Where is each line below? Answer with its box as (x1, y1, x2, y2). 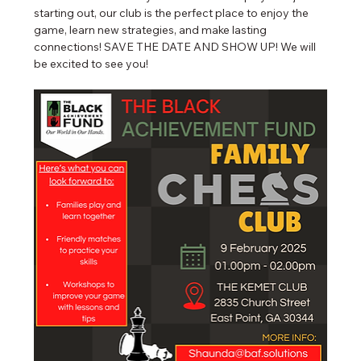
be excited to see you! (34, 56, 149, 72)
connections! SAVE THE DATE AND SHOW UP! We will (34, 39, 319, 55)
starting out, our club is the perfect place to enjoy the (34, 6, 312, 21)
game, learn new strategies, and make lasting (34, 23, 270, 38)
